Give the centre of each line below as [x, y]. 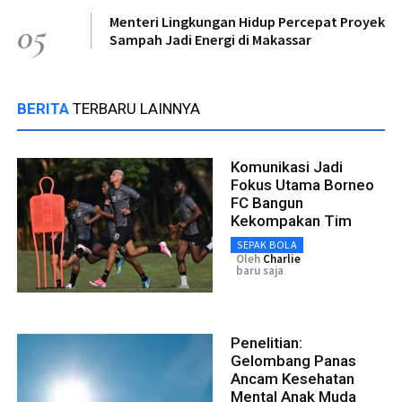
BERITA [45, 108]
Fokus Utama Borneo [302, 184]
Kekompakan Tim [291, 220]
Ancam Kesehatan [293, 378]
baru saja [260, 270]
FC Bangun [267, 202]
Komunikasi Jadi [287, 166]
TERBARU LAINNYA [136, 108]
